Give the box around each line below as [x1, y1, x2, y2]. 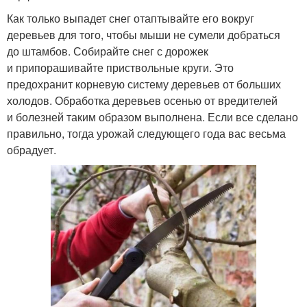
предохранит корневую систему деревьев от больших [7, 76, 281, 93]
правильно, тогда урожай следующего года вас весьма [7, 125, 286, 142]
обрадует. [7, 142, 56, 158]
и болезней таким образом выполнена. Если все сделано [7, 109, 298, 125]
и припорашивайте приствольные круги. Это [7, 60, 234, 76]
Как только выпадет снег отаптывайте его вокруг [7, 10, 254, 27]
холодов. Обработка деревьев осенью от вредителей [7, 93, 278, 109]
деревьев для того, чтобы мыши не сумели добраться [7, 27, 280, 43]
